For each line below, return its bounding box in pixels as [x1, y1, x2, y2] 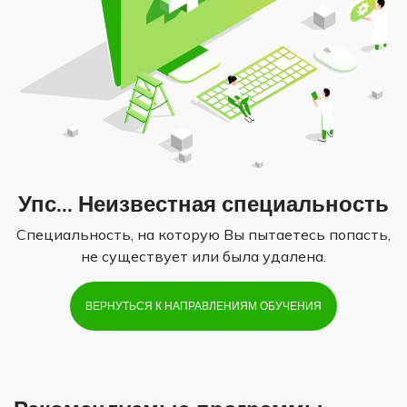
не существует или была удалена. [81, 247, 326, 265]
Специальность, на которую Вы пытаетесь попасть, [16, 225, 391, 243]
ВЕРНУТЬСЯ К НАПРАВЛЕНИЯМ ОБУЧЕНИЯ [85, 299, 322, 313]
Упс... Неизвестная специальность [18, 190, 389, 217]
